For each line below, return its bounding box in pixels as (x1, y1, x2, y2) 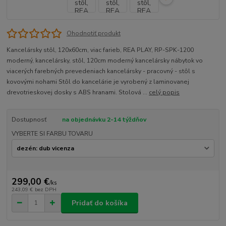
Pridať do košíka (72, 198, 128, 208)
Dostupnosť (11, 116, 46, 124)
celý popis (149, 88, 180, 97)
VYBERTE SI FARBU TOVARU (11, 130, 93, 138)
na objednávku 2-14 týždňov (62, 116, 146, 124)
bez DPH (34, 186, 56, 194)
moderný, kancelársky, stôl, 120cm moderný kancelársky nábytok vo (7, 56, 203, 65)
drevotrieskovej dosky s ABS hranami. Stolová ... (7, 88, 149, 97)
